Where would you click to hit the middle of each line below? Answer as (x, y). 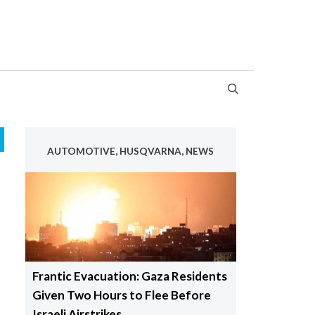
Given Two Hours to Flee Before (121, 295)
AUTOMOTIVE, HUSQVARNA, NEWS (130, 151)
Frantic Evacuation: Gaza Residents (129, 276)
